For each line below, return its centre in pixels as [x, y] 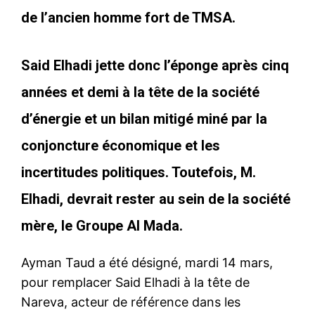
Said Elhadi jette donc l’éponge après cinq [155, 65]
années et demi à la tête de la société [140, 92]
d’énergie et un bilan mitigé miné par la [144, 118]
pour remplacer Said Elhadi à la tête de [135, 282]
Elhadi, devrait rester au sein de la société [156, 199]
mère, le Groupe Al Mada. [102, 225]
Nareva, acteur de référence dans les [131, 302]
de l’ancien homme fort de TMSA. [128, 17]
